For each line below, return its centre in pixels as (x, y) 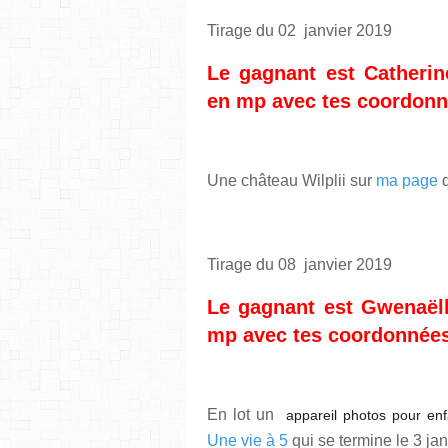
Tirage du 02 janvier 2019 (301, 30)
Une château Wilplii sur (291, 180)
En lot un (247, 414)
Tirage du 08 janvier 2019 (301, 264)
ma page (407, 180)
